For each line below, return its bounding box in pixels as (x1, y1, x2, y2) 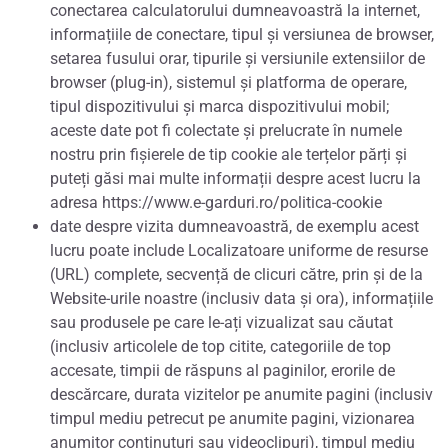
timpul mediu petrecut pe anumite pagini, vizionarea (50, 408, 415, 428)
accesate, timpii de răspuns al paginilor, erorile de (50, 360, 395, 380)
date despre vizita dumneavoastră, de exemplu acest (50, 216, 419, 236)
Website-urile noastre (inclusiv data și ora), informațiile (50, 288, 433, 308)
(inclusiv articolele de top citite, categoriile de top (50, 336, 391, 356)
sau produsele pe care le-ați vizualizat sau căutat (50, 312, 393, 332)
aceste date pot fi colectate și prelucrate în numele (50, 120, 402, 140)
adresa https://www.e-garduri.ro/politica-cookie (50, 192, 382, 212)
